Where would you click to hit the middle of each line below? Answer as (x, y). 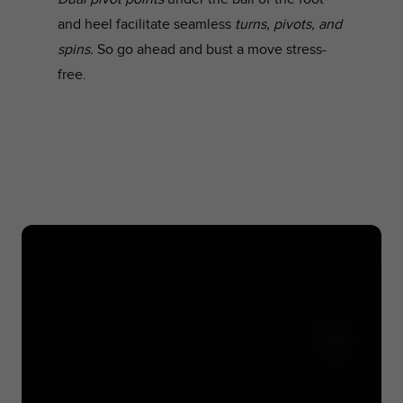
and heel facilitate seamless (146, 24)
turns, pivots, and (288, 24)
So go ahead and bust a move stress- (212, 49)
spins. (76, 49)
